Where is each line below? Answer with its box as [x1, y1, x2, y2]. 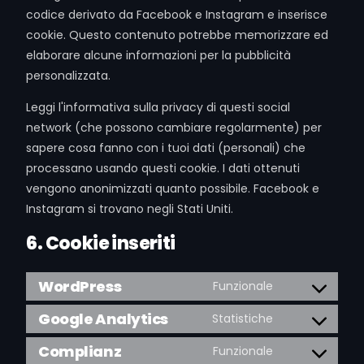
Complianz [38, 341, 122, 362]
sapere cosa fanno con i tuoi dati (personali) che [26, 140, 306, 156]
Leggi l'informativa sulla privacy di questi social [26, 99, 291, 115]
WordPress [38, 276, 122, 297]
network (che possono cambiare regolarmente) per [26, 119, 323, 136]
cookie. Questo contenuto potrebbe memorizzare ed [26, 27, 329, 43]
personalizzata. [26, 67, 111, 84]
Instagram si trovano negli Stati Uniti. [26, 201, 234, 217]
